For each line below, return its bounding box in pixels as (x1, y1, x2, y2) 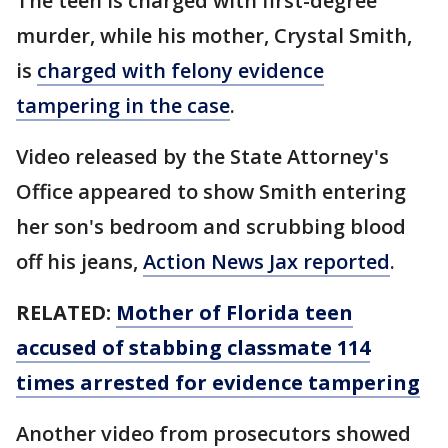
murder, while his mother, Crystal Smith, (16, 22, 412, 50)
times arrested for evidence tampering (16, 369, 420, 397)
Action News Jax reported (143, 248, 390, 276)
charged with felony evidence (37, 57, 324, 85)
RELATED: (16, 299, 116, 327)
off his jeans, (16, 248, 143, 276)
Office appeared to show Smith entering (16, 178, 406, 206)
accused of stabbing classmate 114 (16, 334, 370, 362)
